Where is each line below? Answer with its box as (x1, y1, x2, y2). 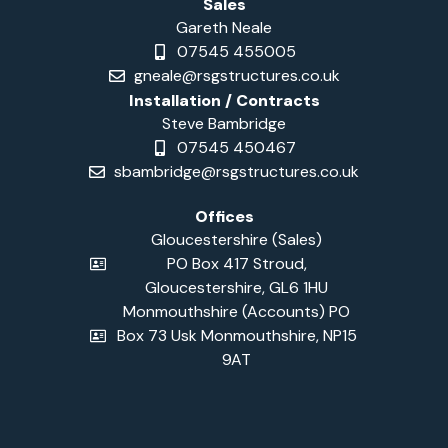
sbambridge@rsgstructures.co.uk (114, 161, 359, 183)
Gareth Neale (176, 17, 272, 39)
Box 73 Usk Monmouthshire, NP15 (116, 325, 357, 347)
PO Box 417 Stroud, (166, 253, 307, 275)
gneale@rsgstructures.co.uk (133, 65, 340, 87)
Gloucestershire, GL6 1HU (145, 277, 328, 299)
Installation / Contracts (128, 90, 320, 112)
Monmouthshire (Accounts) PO (123, 301, 350, 323)
